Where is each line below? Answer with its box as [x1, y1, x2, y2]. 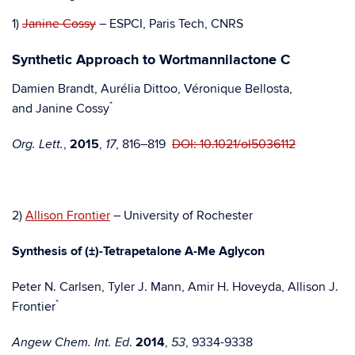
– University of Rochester [110, 208, 253, 223]
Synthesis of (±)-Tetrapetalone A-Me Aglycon [12, 243, 265, 259]
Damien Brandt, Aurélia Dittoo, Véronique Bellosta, [12, 81, 292, 97]
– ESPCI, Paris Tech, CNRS [96, 16, 243, 32]
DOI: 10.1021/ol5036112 [172, 136, 296, 152]
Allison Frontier [25, 208, 110, 223]
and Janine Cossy [12, 101, 109, 116]
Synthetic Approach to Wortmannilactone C [12, 52, 290, 69]
